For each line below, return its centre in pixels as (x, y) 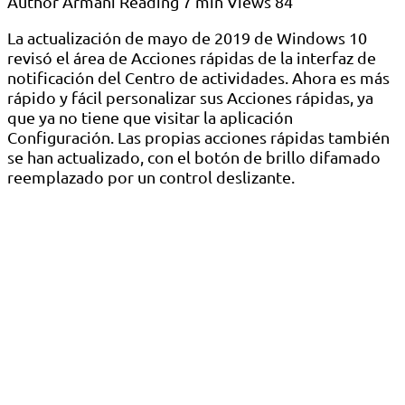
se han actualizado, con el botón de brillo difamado (194, 157)
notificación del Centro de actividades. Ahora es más (198, 78)
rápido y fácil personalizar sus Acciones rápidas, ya (190, 98)
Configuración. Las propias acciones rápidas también (198, 137)
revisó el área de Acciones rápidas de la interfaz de (192, 58)
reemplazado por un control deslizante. (151, 177)
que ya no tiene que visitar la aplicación (150, 118)
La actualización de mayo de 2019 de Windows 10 (187, 38)
